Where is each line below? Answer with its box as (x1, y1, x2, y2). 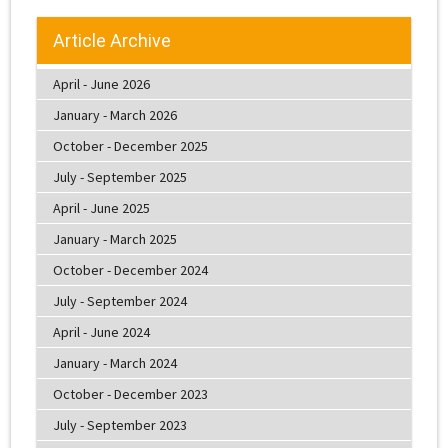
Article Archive (52, 29, 171, 51)
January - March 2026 (52, 106, 177, 125)
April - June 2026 (52, 75, 150, 94)
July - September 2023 (52, 416, 187, 435)
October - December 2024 (52, 261, 208, 280)
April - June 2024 (52, 323, 150, 342)
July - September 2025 (52, 168, 187, 187)
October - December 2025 (52, 137, 208, 156)
